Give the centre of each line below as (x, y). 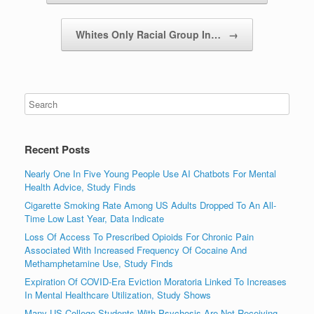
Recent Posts (57, 149)
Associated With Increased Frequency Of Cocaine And (136, 250)
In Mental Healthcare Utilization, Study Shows (118, 294)
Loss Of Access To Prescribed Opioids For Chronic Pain (139, 236)
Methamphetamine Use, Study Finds (99, 263)
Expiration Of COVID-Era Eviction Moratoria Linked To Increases (156, 281)
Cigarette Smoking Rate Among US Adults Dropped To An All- (150, 205)
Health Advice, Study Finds (80, 186)
